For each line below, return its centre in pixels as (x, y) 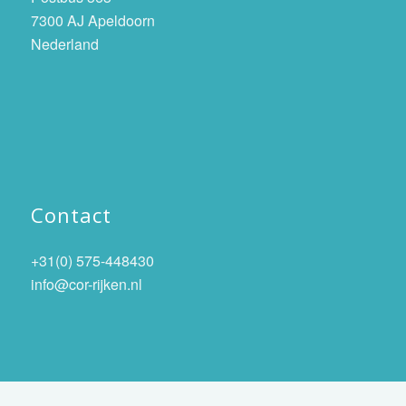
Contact (71, 215)
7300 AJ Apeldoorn (92, 21)
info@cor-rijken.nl (86, 285)
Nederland (64, 44)
